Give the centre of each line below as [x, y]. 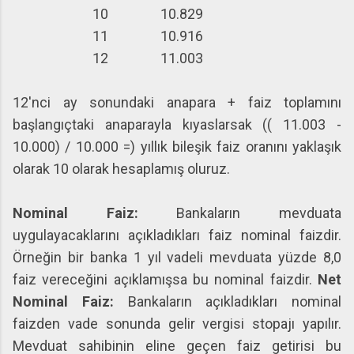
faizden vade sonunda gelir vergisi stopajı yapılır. [177, 324]
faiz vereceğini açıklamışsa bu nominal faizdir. [165, 279]
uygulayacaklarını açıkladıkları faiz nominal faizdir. [177, 235]
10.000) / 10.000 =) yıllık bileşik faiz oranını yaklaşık [177, 147]
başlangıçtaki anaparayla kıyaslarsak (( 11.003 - [177, 124]
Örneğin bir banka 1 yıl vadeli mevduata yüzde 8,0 [177, 257]
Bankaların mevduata [259, 213]
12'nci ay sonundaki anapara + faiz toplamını [177, 102]
